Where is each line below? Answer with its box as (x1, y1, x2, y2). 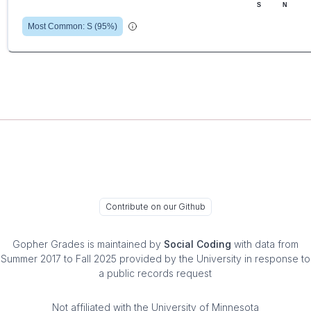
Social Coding (164, 238, 231, 251)
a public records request (99, 267, 212, 280)
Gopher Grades (12, 238, 85, 251)
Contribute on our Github (106, 201, 205, 212)
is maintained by (85, 238, 161, 251)
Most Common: (28, 22, 87, 32)
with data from (234, 238, 299, 251)
